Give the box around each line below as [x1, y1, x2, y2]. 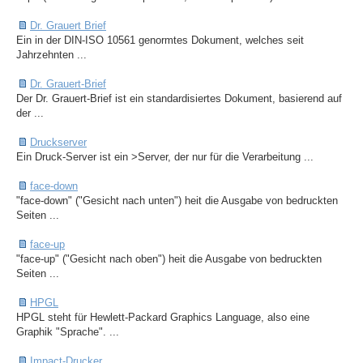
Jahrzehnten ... [16, 49, 87, 62]
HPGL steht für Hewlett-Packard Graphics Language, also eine [16, 311, 310, 324]
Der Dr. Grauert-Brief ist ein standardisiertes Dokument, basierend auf [16, 92, 342, 105]
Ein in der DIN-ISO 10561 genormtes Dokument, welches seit [16, 34, 304, 47]
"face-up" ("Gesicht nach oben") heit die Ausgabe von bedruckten [16, 253, 322, 266]
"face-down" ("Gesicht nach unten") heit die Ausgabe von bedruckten [16, 194, 338, 207]
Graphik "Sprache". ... [16, 326, 119, 339]
